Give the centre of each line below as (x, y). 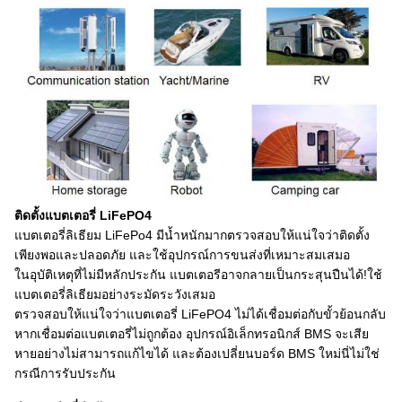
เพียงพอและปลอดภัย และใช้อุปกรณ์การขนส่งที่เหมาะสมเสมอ (182, 254)
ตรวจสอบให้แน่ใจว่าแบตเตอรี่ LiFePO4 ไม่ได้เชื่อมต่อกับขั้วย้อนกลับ (200, 314)
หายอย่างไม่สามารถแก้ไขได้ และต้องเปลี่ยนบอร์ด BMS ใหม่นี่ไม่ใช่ (197, 353)
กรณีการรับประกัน (65, 373)
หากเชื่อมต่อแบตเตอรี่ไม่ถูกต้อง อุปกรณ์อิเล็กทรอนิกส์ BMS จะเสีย (192, 333)
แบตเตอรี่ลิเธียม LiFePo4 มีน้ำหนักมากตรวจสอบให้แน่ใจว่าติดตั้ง (192, 235)
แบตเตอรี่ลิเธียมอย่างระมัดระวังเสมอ (115, 294)
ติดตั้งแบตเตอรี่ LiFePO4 (83, 215)
